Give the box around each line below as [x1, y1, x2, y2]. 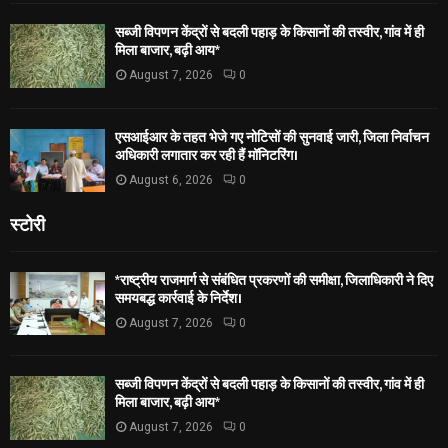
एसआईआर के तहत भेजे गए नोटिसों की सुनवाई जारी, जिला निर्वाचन [115, 125, 429, 149]
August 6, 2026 [129, 172, 213, 187]
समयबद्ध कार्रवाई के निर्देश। [115, 287, 242, 311]
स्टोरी [10, 210, 45, 237]
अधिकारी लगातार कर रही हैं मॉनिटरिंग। [115, 143, 298, 167]
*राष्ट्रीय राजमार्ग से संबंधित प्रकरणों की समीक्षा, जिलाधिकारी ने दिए [115, 269, 433, 293]
